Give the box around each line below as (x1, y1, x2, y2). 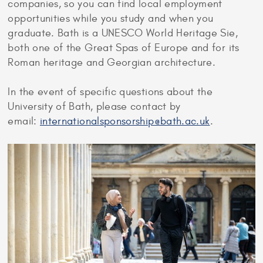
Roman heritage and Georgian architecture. (8, 56, 216, 69)
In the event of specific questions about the (8, 86, 213, 99)
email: (8, 115, 40, 128)
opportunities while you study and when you (8, 12, 214, 25)
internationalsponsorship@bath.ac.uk (39, 115, 210, 128)
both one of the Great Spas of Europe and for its (8, 42, 240, 55)
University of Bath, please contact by (8, 100, 181, 113)
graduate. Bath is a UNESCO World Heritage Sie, (8, 27, 238, 40)
